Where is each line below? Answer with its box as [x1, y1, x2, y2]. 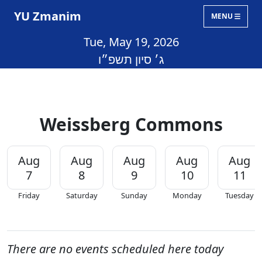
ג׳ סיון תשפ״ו [98, 51, 164, 67]
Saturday [65, 190, 98, 201]
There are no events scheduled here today [7, 241, 223, 257]
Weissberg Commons [39, 112, 223, 136]
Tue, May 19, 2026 [83, 34, 179, 50]
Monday [172, 190, 202, 201]
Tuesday [225, 190, 254, 201]
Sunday [121, 190, 147, 201]
